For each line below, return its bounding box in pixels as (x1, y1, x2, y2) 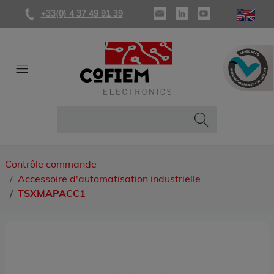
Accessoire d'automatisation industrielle (18, 172, 201, 185)
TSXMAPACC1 (18, 187, 86, 199)
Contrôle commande (5, 158, 97, 170)
